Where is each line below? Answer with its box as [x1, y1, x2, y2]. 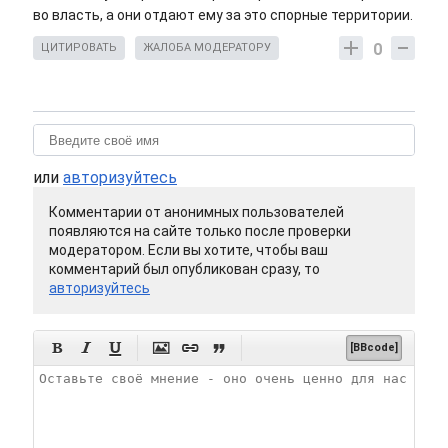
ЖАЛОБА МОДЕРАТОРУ [143, 41, 271, 55]
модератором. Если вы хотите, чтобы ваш [49, 242, 328, 259]
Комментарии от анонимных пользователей [49, 204, 344, 221]
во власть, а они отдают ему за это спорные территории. [33, 7, 413, 24]
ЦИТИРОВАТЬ [41, 41, 117, 55]
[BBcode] [350, 341, 398, 355]
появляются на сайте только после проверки [49, 223, 351, 240]
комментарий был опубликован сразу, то [49, 261, 320, 278]
